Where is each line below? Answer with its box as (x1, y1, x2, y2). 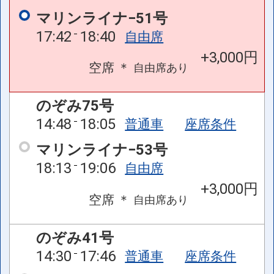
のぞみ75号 (36, 97, 114, 115)
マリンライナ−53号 (36, 141, 168, 159)
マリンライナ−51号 (36, 9, 168, 27)
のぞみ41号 (36, 229, 114, 246)
